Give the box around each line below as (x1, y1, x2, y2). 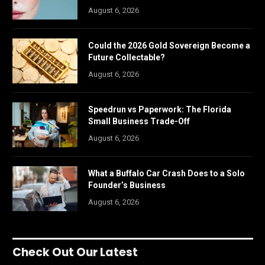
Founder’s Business (88, 180, 166, 190)
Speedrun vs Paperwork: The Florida (88, 105, 231, 114)
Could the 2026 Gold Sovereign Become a (88, 41, 250, 50)
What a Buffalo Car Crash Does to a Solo (88, 169, 245, 178)
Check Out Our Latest (12, 244, 138, 260)
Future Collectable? (88, 53, 165, 62)
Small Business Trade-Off (88, 117, 190, 126)
